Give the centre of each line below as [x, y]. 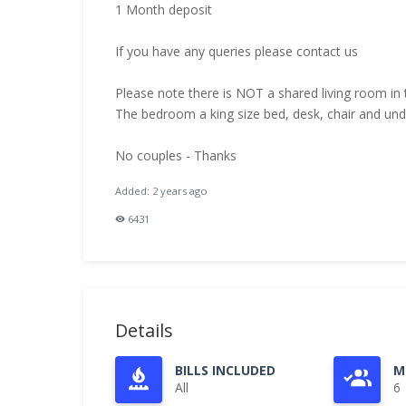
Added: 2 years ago [161, 191]
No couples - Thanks [176, 155]
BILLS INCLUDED [225, 370]
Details [144, 330]
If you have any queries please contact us [237, 51]
